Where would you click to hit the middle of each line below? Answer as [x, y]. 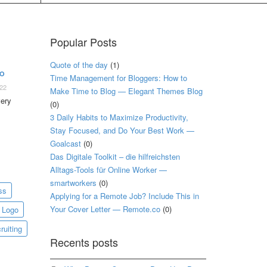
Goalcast [65, 143]
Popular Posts [83, 41]
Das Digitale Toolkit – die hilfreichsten [115, 156]
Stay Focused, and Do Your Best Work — [122, 130]
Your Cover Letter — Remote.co [105, 209]
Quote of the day [79, 64]
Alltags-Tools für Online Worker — [108, 169]
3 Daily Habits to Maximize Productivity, [119, 117]
